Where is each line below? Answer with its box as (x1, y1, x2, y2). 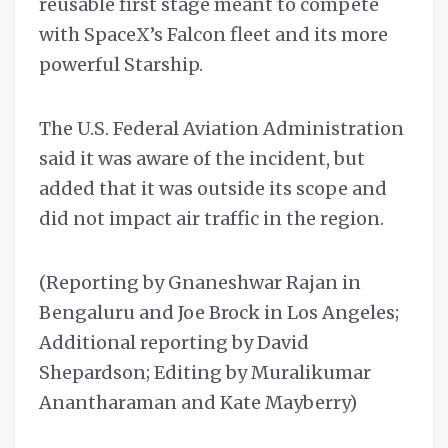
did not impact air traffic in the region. (39, 207, 384, 231)
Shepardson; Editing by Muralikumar (39, 361, 371, 385)
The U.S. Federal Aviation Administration (39, 117, 404, 141)
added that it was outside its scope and (39, 177, 387, 201)
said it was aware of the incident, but (39, 147, 365, 171)
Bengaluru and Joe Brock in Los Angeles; (39, 301, 399, 325)
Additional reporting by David (39, 331, 309, 355)
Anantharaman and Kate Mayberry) (39, 391, 357, 415)
